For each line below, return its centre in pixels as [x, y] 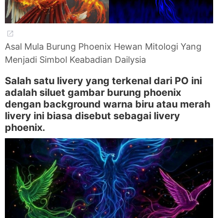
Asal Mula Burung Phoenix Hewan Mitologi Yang [103, 46]
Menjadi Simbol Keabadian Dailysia [75, 59]
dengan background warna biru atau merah [108, 104]
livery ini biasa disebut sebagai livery [92, 116]
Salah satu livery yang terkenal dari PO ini [103, 81]
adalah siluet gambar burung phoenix [93, 92]
